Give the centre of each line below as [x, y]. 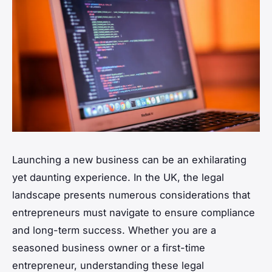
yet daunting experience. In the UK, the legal [118, 177]
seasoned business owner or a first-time [109, 247]
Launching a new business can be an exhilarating [129, 159]
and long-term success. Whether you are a [114, 230]
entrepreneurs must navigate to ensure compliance [134, 212]
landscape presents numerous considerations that [131, 195]
